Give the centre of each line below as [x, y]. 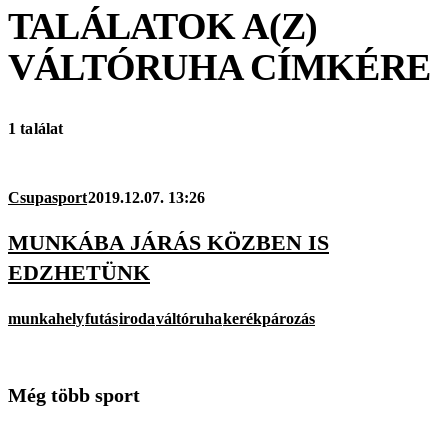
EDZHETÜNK [79, 273]
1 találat [36, 129]
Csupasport [47, 198]
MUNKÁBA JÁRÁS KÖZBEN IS [168, 243]
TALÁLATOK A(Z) [163, 25]
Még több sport [74, 394]
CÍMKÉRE [336, 66]
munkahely [46, 318]
